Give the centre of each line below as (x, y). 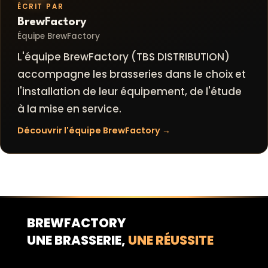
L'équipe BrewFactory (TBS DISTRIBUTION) (124, 57)
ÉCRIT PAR (41, 7)
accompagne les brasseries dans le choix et (132, 74)
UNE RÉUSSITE (170, 240)
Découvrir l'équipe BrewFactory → (94, 131)
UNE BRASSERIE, (77, 240)
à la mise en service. (69, 109)
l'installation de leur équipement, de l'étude (130, 92)
